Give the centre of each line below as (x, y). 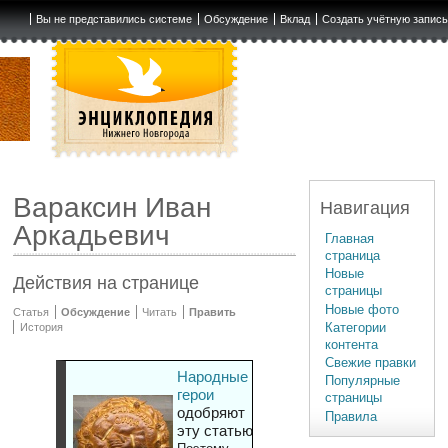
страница (353, 255)
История (41, 327)
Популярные (363, 381)
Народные (212, 377)
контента (352, 344)
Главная (350, 238)
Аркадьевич (92, 236)
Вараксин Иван (112, 208)
